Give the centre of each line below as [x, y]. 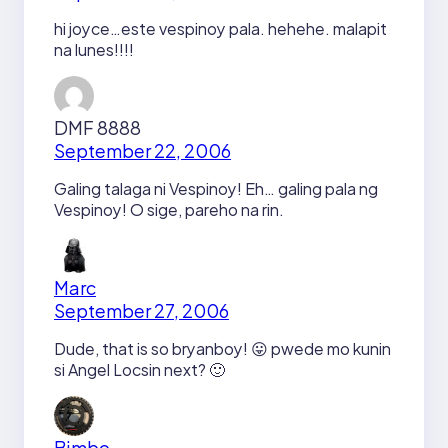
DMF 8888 [97, 127]
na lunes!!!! [94, 49]
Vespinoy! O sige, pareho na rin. [169, 209]
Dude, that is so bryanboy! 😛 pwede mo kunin [222, 348]
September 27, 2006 [141, 310]
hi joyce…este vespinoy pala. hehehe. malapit [220, 28]
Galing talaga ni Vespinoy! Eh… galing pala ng [216, 188]
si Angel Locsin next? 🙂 [139, 369]
